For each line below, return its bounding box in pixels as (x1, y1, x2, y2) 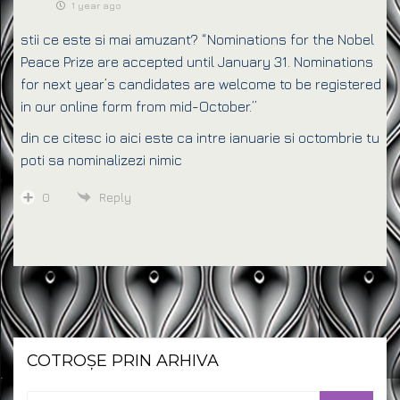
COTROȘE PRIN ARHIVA (27, 350, 219, 371)
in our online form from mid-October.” (21, 97, 257, 114)
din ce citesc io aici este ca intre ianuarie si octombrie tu (21, 129, 379, 146)
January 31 (218, 53, 287, 70)
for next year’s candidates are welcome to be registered (21, 75, 381, 92)
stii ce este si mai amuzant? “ (21, 30, 207, 47)
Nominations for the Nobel (207, 30, 374, 47)
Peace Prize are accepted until (21, 53, 218, 70)
